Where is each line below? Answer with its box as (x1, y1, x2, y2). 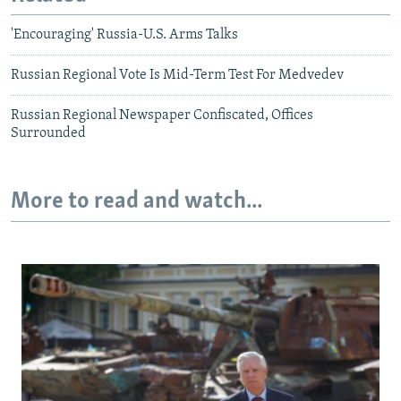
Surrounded (11, 126, 86, 141)
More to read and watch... (11, 190, 262, 215)
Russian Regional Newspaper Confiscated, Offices (11, 108, 313, 124)
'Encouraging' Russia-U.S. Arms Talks (11, 28, 238, 43)
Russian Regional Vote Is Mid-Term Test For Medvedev (11, 68, 344, 83)
